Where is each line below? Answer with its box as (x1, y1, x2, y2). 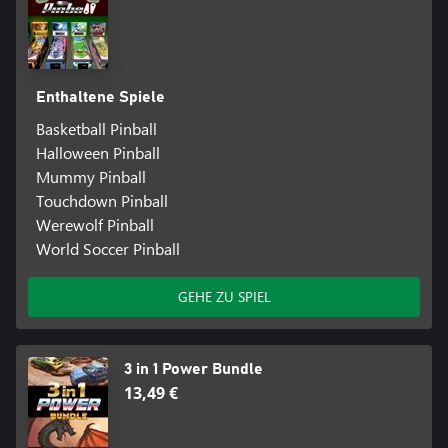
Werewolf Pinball (35, 213, 154, 235)
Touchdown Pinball (35, 189, 168, 211)
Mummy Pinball (35, 165, 146, 187)
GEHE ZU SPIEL (177, 286, 271, 306)
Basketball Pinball (35, 117, 157, 139)
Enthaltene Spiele (35, 88, 165, 105)
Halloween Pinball (35, 141, 160, 163)
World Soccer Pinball (35, 237, 180, 259)
